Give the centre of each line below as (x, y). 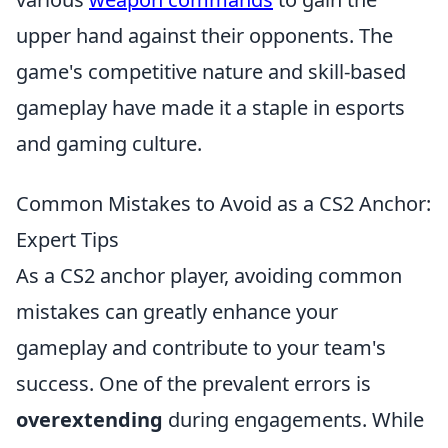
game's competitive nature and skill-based (211, 71)
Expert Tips (67, 239)
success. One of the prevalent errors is (193, 383)
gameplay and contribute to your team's (201, 347)
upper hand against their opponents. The (204, 35)
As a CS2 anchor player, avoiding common (209, 275)
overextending (89, 419)
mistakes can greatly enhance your (177, 311)
